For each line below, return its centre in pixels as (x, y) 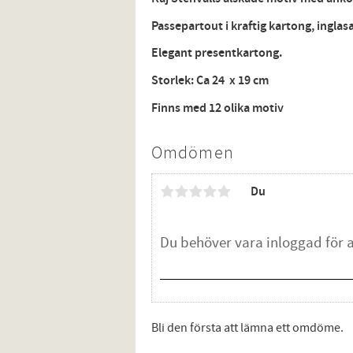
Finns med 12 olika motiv (217, 108)
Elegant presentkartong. (217, 54)
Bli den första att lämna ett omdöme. (247, 327)
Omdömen (193, 153)
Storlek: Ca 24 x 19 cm (210, 80)
